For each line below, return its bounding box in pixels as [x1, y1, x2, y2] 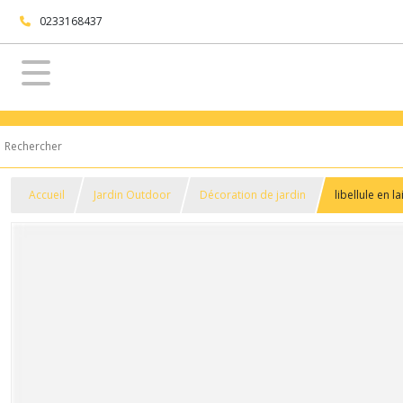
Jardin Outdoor [94, 187, 171, 202]
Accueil [29, 187, 65, 202]
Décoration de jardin [200, 187, 306, 202]
